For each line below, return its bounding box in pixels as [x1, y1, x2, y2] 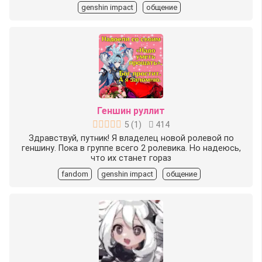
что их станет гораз [91, 153, 171, 163]
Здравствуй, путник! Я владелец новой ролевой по [28, 133, 234, 143]
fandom [61, 169, 88, 178]
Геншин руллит [97, 105, 165, 116]
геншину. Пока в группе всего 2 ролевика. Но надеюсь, [21, 143, 241, 153]
